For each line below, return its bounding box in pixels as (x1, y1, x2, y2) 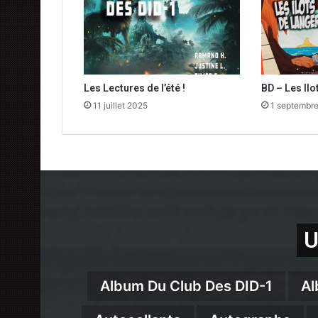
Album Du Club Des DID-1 (100, 278, 273, 295)
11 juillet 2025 (93, 100, 148, 111)
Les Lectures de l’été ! (84, 82, 185, 94)
